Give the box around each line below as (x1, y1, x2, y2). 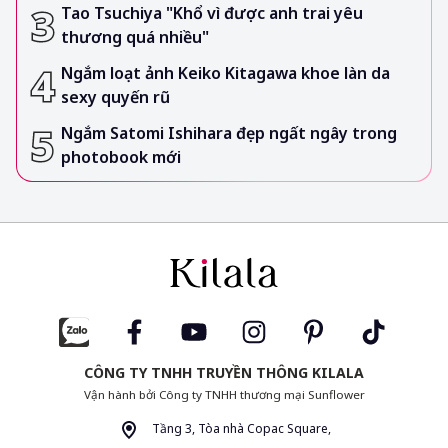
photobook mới (61, 145, 181, 168)
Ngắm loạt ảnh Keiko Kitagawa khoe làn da (61, 61, 390, 84)
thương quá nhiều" (61, 25, 209, 48)
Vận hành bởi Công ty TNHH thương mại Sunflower (83, 387, 365, 403)
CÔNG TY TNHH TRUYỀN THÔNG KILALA (84, 363, 364, 383)
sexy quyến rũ (61, 85, 170, 108)
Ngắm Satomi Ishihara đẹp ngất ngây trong (61, 121, 397, 144)
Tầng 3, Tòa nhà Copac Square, (149, 420, 331, 438)
